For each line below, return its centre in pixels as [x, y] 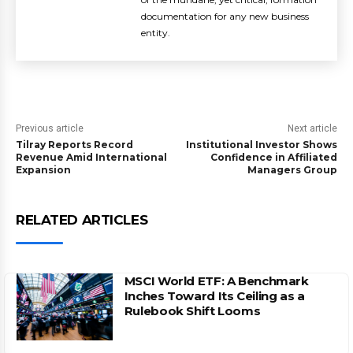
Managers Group [292, 170]
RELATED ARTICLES [82, 220]
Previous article [50, 128]
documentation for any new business [225, 16]
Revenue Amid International [91, 157]
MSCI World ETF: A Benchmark [216, 281]
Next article [312, 128]
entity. [156, 33]
